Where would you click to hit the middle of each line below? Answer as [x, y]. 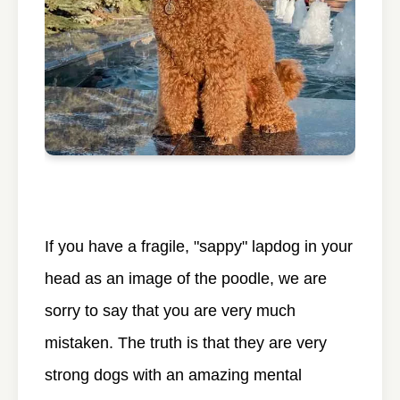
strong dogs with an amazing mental [173, 375]
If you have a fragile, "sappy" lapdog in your [199, 246]
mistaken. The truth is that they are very [186, 342]
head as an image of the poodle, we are [186, 278]
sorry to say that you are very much [170, 310]
